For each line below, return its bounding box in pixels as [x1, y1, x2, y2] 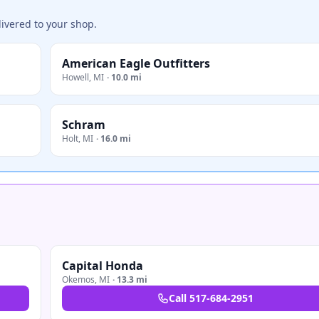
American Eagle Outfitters [62, 56, 210, 71]
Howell [62, 71, 89, 83]
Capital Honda [62, 258, 143, 273]
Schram [62, 117, 105, 132]
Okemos [62, 273, 95, 286]
